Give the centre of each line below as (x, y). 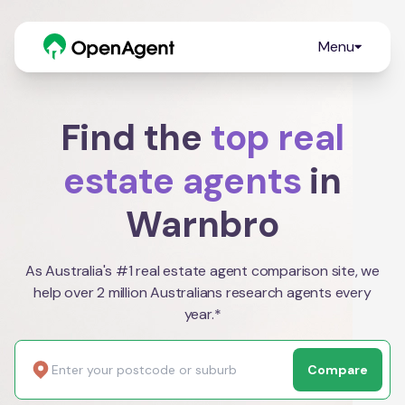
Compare (338, 370)
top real (278, 137)
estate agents (183, 181)
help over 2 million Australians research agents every (202, 292)
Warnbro (202, 224)
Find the (135, 137)
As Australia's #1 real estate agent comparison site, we (202, 271)
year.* (202, 314)
